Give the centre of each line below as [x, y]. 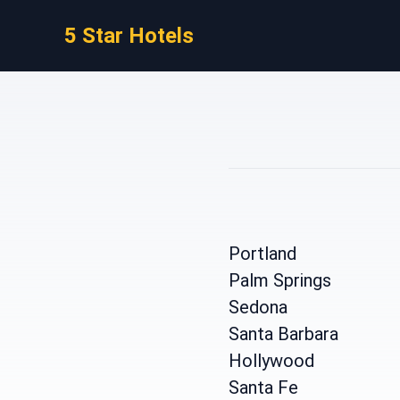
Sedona [258, 307]
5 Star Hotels [129, 36]
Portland [262, 254]
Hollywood [271, 361]
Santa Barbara [283, 334]
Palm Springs [280, 280]
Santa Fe [263, 387]
